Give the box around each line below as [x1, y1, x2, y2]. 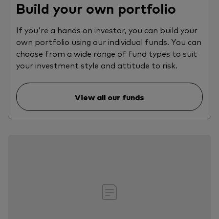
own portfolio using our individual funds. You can [16, 36, 201, 47]
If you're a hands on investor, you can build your [16, 24, 197, 36]
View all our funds [75, 91, 144, 103]
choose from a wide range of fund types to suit [16, 48, 197, 59]
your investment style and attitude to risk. [16, 60, 177, 71]
